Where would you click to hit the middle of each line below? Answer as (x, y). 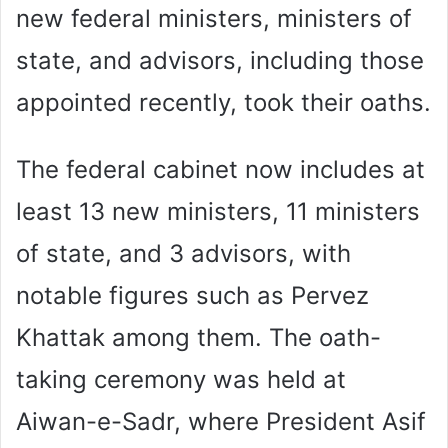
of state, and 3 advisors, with (183, 253)
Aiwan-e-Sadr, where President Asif (221, 421)
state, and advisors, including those (220, 60)
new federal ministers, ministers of (214, 18)
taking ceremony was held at (181, 379)
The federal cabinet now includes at (220, 169)
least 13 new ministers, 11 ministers (218, 211)
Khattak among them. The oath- (198, 337)
